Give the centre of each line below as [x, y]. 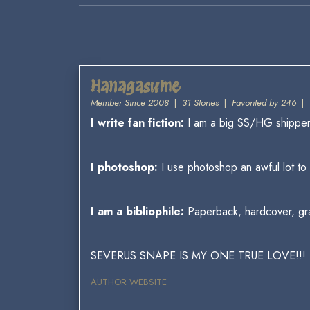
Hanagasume [135, 86]
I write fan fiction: [137, 123]
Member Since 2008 [130, 103]
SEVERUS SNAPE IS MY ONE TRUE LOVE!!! [198, 256]
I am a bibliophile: [137, 211]
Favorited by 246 [264, 103]
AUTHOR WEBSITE [129, 282]
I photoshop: [126, 167]
